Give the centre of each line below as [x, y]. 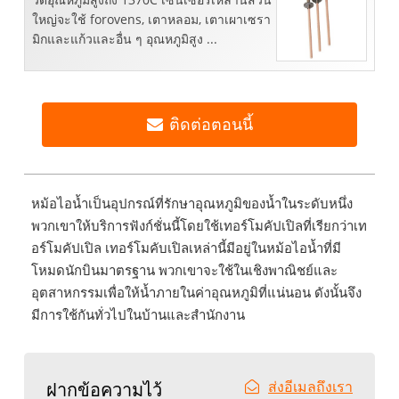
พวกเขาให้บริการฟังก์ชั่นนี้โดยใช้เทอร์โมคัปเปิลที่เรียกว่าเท [199, 226]
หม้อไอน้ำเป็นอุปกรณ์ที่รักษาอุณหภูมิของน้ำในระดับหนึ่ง [191, 204]
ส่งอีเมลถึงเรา [310, 387]
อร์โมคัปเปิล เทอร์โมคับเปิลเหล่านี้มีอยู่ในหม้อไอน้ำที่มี [186, 248]
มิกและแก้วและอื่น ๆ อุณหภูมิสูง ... [125, 39]
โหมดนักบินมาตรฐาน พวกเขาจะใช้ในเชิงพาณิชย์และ [184, 270]
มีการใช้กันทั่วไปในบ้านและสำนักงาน [138, 315]
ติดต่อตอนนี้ [211, 125]
